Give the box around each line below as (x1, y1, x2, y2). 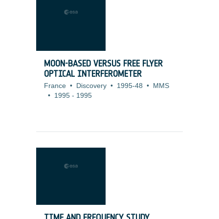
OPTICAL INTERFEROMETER (44, 68, 142, 80)
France (44, 82, 66, 90)
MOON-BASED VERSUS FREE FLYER (44, 58, 163, 69)
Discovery (76, 82, 107, 90)
